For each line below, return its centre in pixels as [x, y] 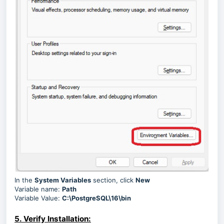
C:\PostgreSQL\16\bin [96, 198]
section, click [113, 180]
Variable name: [38, 189]
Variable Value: [38, 198]
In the [24, 180]
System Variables [63, 180]
